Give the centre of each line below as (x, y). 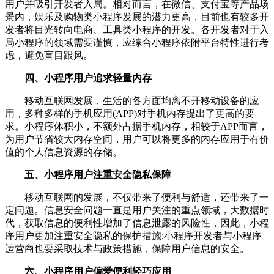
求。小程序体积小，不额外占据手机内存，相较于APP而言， (136, 127)
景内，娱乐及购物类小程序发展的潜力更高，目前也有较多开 (137, 17)
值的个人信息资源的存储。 (64, 152)
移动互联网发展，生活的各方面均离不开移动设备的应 (132, 101)
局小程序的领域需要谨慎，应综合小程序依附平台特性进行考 (137, 43)
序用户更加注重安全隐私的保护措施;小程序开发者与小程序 (133, 236)
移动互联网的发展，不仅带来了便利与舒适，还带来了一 (137, 198)
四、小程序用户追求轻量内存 (88, 78)
